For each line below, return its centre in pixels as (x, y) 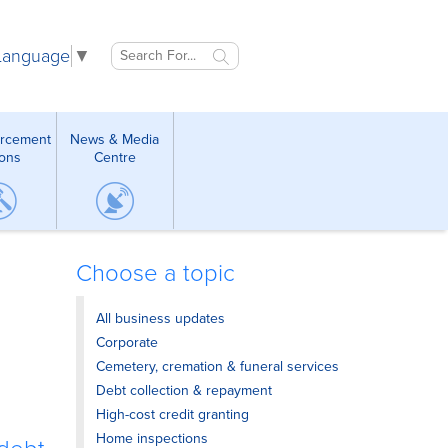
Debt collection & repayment (184, 390)
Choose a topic (155, 273)
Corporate (127, 342)
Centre (114, 157)
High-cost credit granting (172, 414)
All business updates (160, 318)
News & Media (114, 139)
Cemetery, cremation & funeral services (217, 366)
